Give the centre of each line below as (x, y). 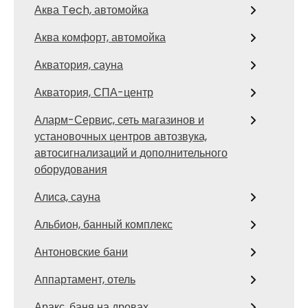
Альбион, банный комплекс (103, 224)
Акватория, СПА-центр (94, 92)
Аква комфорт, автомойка (100, 37)
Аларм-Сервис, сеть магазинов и (119, 120)
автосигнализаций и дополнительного (131, 153)
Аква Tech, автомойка (91, 10)
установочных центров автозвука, (121, 136)
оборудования (71, 169)
